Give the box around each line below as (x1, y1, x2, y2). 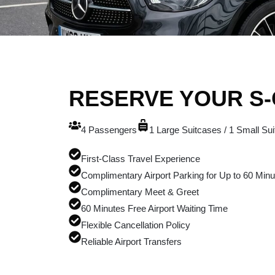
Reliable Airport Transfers (81, 236, 182, 247)
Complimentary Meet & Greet (81, 186, 199, 197)
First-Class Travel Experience (81, 153, 200, 164)
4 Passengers (81, 124, 137, 135)
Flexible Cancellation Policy (81, 219, 190, 230)
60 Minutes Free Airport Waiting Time (81, 203, 228, 214)
